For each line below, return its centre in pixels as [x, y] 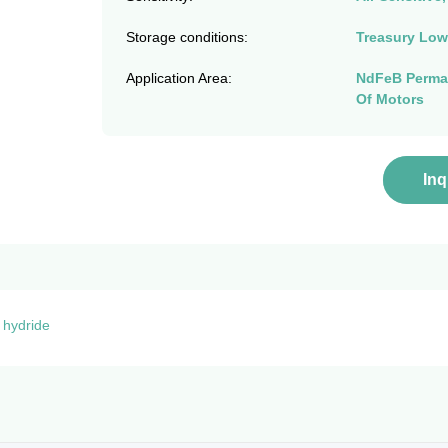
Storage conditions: [186, 37]
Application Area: [178, 78]
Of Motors [389, 99]
